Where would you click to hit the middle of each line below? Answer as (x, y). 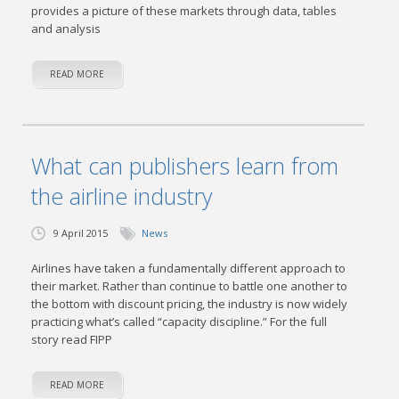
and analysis (66, 28)
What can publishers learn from (185, 166)
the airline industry (122, 196)
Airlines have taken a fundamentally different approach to (189, 268)
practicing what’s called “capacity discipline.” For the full (179, 322)
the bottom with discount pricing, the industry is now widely (190, 304)
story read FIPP (72, 339)
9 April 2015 (81, 233)
